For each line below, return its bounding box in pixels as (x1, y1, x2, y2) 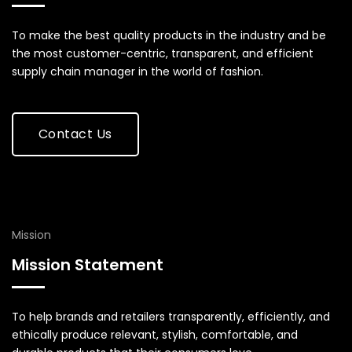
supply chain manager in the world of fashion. (12, 64, 263, 80)
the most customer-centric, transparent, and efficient (12, 46, 313, 62)
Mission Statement (12, 254, 163, 277)
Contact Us (38, 125, 112, 144)
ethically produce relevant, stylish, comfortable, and (12, 327, 298, 343)
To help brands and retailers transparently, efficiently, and (12, 309, 330, 325)
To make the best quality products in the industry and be (12, 27, 326, 44)
